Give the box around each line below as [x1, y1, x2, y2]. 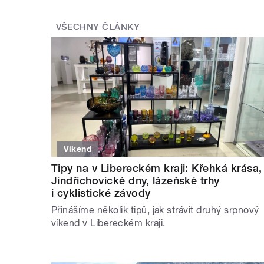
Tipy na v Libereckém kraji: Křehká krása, [51, 162, 262, 175]
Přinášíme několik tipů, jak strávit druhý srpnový [51, 204, 259, 216]
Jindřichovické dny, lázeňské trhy [51, 174, 220, 187]
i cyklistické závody [51, 187, 151, 200]
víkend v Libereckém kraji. [51, 217, 166, 229]
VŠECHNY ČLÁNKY [55, 21, 140, 32]
